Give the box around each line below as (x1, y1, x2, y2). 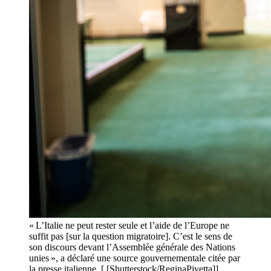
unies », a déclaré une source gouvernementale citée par (29, 253, 240, 264)
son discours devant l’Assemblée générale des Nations (29, 242, 235, 253)
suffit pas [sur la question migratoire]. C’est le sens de (29, 231, 232, 242)
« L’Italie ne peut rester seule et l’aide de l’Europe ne (29, 220, 229, 231)
